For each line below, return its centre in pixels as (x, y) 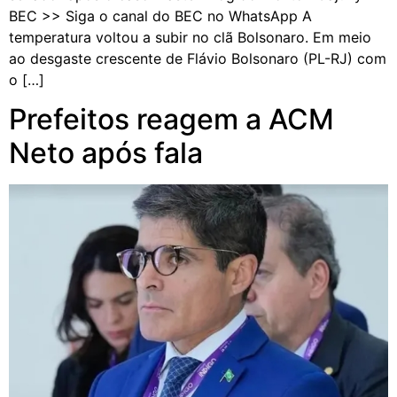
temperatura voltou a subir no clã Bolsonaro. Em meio (190, 37)
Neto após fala (106, 152)
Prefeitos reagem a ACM (171, 119)
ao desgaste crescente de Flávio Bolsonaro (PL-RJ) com (198, 58)
